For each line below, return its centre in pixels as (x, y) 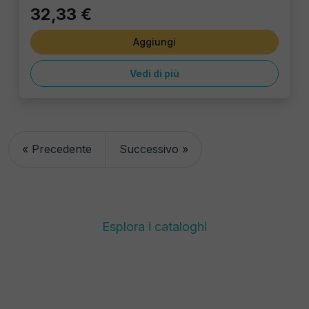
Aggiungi (154, 42)
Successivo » (153, 149)
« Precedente (57, 149)
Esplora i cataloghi (154, 226)
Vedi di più (154, 74)
